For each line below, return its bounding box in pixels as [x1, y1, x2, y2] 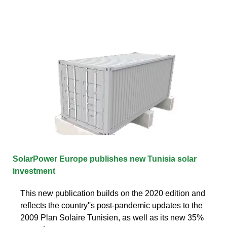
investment [13, 166, 55, 175]
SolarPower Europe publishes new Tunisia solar [13, 154, 197, 163]
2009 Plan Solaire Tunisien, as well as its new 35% [20, 213, 204, 222]
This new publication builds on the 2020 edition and [20, 188, 205, 198]
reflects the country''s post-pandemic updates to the [20, 201, 203, 210]
